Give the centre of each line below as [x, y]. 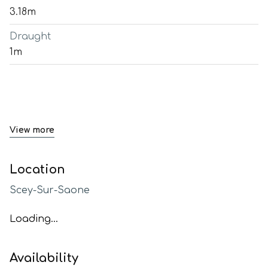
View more [32, 130]
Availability [44, 258]
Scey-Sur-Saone [50, 190]
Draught [30, 36]
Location [37, 170]
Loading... [34, 219]
